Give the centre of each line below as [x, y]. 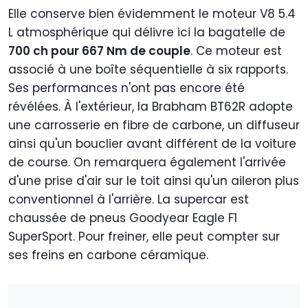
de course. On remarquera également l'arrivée [147, 163]
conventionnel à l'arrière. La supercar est [129, 200]
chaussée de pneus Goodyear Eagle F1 [123, 218]
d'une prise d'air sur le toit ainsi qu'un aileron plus [154, 181]
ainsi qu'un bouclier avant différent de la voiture [152, 144]
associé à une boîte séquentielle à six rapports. [148, 70]
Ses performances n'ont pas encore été [126, 88]
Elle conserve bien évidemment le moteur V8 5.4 [152, 14]
